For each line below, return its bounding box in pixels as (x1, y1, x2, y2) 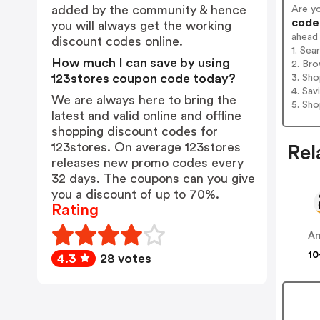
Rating (51, 202, 99, 218)
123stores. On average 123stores (51, 141, 241, 154)
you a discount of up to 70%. (51, 188, 219, 201)
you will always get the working (51, 19, 231, 32)
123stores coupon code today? (51, 72, 236, 85)
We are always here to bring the (51, 94, 236, 106)
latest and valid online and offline (51, 109, 241, 122)
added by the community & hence (51, 4, 246, 16)
